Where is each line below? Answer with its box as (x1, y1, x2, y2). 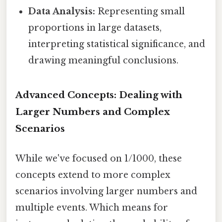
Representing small (95, 5, 185, 17)
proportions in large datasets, (28, 22, 162, 33)
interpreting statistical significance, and (28, 38, 206, 50)
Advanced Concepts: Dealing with (15, 89, 182, 101)
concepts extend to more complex (15, 169, 170, 180)
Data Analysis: (28, 5, 96, 17)
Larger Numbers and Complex (15, 106, 170, 118)
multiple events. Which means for (15, 202, 168, 213)
